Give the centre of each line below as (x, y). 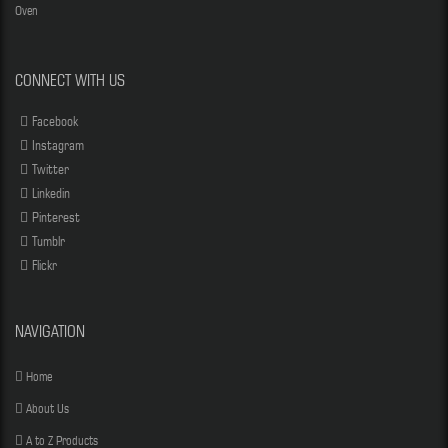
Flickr (44, 265)
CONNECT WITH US (70, 80)
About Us (47, 408)
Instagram (58, 145)
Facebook (55, 121)
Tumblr (48, 241)
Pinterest (56, 217)
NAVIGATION (50, 331)
